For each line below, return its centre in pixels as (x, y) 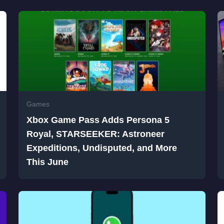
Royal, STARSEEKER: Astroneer (96, 134)
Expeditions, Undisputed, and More (102, 148)
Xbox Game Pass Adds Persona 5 (98, 120)
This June (48, 162)
